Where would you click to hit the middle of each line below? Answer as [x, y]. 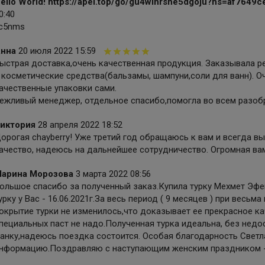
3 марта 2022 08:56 [113, 174]
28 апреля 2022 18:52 [80, 125]
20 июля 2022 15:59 [57, 51]
